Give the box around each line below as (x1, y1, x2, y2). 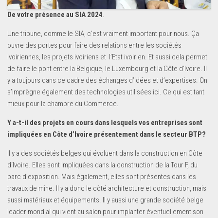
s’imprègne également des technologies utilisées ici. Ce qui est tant (7, 88, 204, 97)
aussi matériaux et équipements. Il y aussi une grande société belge (7, 196, 203, 205)
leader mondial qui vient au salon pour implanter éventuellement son (7, 207, 203, 217)
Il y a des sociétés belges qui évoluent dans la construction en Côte (7, 149, 202, 158)
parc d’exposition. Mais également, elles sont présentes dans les (7, 172, 196, 182)
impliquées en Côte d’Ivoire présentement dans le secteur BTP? (7, 130, 206, 139)
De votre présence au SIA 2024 (7, 10, 103, 19)
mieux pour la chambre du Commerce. (7, 99, 119, 109)
